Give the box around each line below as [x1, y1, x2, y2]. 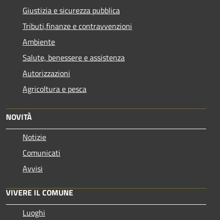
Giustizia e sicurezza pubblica [23, 4, 120, 16]
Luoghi [23, 206, 45, 219]
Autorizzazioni [23, 67, 70, 79]
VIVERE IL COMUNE [6, 186, 73, 198]
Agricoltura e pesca [23, 82, 86, 95]
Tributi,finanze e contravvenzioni [23, 20, 132, 32]
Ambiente [23, 35, 55, 48]
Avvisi [23, 162, 43, 174]
